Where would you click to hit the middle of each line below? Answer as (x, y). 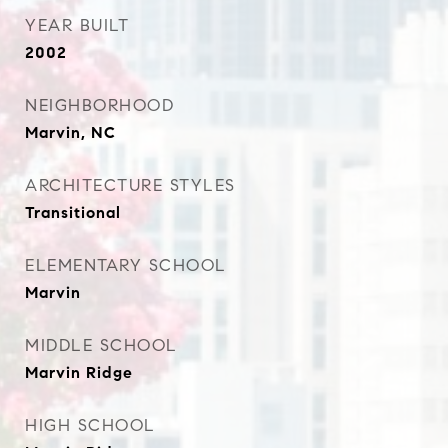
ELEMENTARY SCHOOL (126, 265)
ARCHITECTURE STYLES (130, 185)
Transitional (73, 212)
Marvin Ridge (79, 372)
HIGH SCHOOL (90, 425)
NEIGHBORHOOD (99, 105)
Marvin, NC (70, 132)
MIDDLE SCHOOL (101, 345)
